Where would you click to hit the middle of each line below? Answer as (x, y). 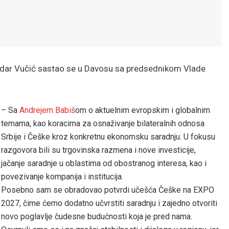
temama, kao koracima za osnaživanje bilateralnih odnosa (103, 124)
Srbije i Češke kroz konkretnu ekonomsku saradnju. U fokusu (108, 137)
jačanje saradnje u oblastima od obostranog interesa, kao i (104, 164)
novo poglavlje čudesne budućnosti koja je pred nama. (97, 217)
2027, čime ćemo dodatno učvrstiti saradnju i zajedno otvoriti (109, 203)
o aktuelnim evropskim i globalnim (148, 110)
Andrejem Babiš (47, 110)
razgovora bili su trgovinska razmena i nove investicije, (98, 150)
